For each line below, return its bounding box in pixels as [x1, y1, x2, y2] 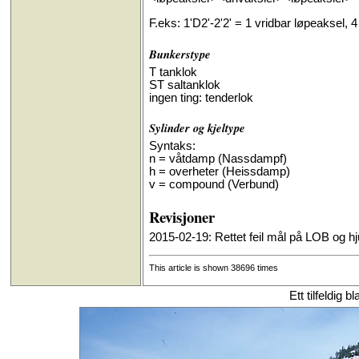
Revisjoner [148, 205, 215, 228]
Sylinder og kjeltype [148, 119, 245, 137]
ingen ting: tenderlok [148, 91, 253, 104]
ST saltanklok [148, 78, 220, 91]
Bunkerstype [148, 45, 211, 63]
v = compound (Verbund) [148, 178, 279, 192]
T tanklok [148, 65, 197, 79]
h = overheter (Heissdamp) [148, 165, 290, 179]
